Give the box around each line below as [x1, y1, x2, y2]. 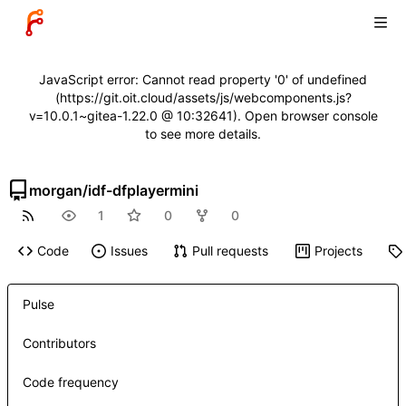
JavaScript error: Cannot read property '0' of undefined [39, 72, 367, 87]
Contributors [23, 335, 96, 352]
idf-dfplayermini [88, 181, 198, 199]
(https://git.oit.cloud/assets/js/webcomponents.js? [54, 90, 352, 105]
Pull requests [191, 243, 268, 259]
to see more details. [145, 126, 261, 141]
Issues [110, 243, 148, 259]
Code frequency [23, 374, 119, 391]
